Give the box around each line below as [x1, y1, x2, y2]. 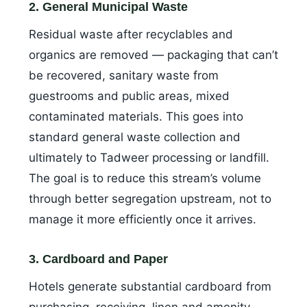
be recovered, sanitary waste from [29, 69, 219, 83]
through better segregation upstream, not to [29, 192, 271, 206]
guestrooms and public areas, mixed [29, 89, 230, 103]
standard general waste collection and [29, 130, 241, 145]
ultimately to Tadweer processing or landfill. [29, 151, 269, 165]
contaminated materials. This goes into [29, 110, 243, 124]
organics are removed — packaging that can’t [29, 48, 278, 62]
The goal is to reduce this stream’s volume [29, 171, 261, 186]
